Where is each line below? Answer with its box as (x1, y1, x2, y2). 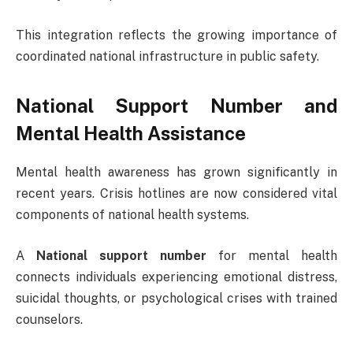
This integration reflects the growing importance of (16, 28, 337, 43)
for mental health (206, 247, 337, 263)
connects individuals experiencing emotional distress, (16, 269, 337, 284)
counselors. (16, 311, 83, 327)
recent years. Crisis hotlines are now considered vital (16, 186, 337, 202)
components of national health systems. (16, 207, 249, 223)
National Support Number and (16, 95, 337, 117)
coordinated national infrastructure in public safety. (16, 49, 319, 65)
